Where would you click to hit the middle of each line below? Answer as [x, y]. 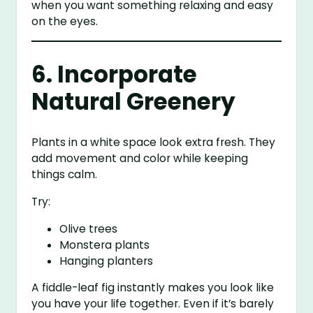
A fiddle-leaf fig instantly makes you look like [153, 288]
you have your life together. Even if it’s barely [153, 304]
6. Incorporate [115, 75]
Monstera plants [105, 245]
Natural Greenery [134, 102]
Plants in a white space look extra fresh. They [154, 143]
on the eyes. [65, 22]
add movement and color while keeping [140, 159]
